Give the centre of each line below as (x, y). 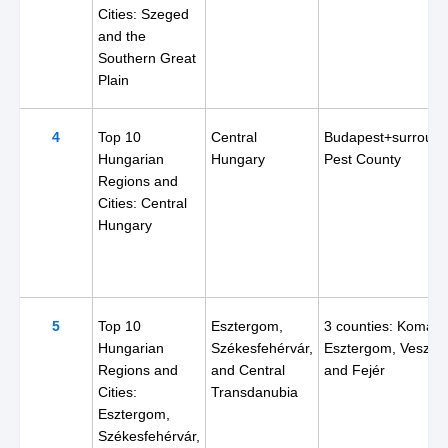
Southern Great (147, 58)
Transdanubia (254, 392)
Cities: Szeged (143, 14)
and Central (248, 370)
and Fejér (354, 370)
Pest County (362, 159)
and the (122, 36)
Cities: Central (142, 203)
